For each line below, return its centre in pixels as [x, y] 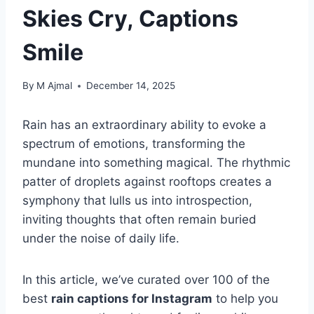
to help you [245, 299]
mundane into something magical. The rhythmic [156, 163]
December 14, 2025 [131, 86]
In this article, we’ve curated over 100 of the [146, 280]
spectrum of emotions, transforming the [134, 144]
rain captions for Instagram [132, 299]
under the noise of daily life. [103, 239]
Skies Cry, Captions [130, 18]
